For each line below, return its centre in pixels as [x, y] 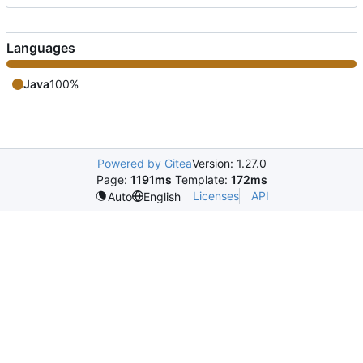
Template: [201, 180]
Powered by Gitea [144, 164]
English [162, 196]
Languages [41, 48]
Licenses [216, 196]
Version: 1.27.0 [229, 164]
